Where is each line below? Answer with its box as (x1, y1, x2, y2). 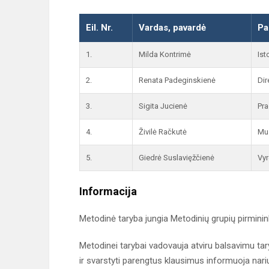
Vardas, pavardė (139, 22, 206, 33)
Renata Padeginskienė (139, 76, 216, 85)
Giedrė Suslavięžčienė (139, 153, 214, 162)
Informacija (79, 185, 137, 198)
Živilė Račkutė (139, 127, 187, 136)
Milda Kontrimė (139, 50, 191, 59)
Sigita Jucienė (139, 101, 187, 110)
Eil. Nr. (86, 22, 113, 33)
